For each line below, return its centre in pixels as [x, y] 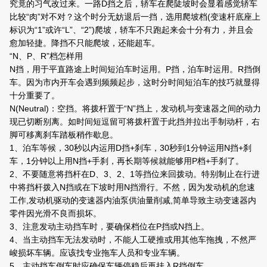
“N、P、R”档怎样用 [46, 56]
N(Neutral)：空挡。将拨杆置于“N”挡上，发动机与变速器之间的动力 [135, 108]
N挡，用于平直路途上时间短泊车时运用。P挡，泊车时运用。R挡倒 [135, 69]
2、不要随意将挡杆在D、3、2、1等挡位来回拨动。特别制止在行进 [135, 174]
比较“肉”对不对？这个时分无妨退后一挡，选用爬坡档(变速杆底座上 [135, 16]
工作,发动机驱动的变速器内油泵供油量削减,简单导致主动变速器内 [133, 200]
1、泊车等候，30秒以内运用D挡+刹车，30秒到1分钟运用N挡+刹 [131, 148]
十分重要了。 [35, 95]
